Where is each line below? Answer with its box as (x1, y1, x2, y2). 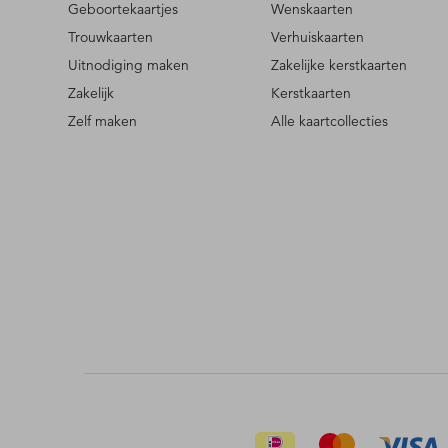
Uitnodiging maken (68, 56, 189, 75)
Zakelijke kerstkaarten (270, 56, 407, 75)
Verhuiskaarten (270, 28, 364, 47)
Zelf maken (68, 112, 137, 131)
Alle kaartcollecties (270, 112, 388, 131)
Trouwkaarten (68, 28, 153, 47)
